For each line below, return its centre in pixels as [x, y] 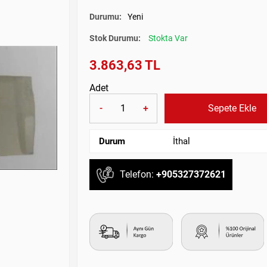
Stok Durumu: [116, 38]
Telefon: [138, 175]
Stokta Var [168, 38]
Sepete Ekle [232, 108]
